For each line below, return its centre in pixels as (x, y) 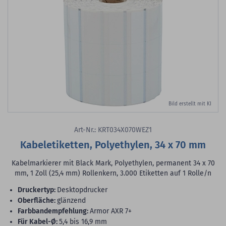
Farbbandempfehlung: (54, 211)
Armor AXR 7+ (111, 211)
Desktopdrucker (82, 190)
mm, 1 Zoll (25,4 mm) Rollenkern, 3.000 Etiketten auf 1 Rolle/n (113, 173)
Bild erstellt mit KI (190, 104)
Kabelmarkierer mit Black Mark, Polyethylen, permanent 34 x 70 (113, 163)
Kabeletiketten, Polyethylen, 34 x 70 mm (113, 145)
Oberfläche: (39, 201)
